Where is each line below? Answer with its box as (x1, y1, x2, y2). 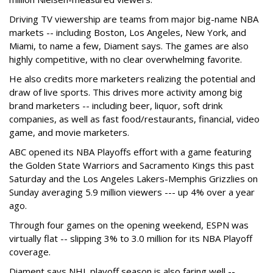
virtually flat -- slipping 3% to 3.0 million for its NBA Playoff (9, 232, 252, 245)
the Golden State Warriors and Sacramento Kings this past (9, 159, 254, 172)
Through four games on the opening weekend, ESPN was (9, 219, 249, 232)
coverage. (9, 246, 51, 258)
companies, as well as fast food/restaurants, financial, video (9, 113, 260, 126)
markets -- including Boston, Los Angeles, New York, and (9, 26, 246, 39)
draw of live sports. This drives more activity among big (9, 86, 243, 99)
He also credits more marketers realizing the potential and (9, 73, 255, 85)
